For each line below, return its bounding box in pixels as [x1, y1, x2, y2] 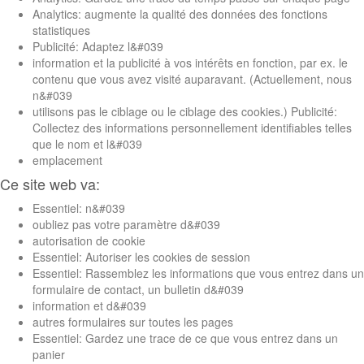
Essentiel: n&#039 [32, 199, 125, 216]
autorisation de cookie [32, 232, 145, 249]
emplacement [32, 151, 102, 168]
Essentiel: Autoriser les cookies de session [32, 248, 250, 265]
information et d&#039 [32, 297, 146, 314]
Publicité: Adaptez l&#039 [32, 37, 163, 54]
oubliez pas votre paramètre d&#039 [32, 215, 220, 232]
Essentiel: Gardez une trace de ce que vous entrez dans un [32, 329, 338, 346]
